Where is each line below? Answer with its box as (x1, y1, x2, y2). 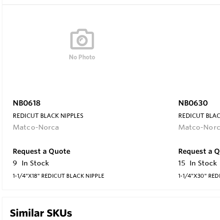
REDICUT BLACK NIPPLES (13, 111, 83, 119)
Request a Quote (13, 146, 70, 156)
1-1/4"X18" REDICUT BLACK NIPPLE (13, 172, 104, 179)
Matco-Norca (13, 122, 59, 132)
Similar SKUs (10, 206, 72, 219)
